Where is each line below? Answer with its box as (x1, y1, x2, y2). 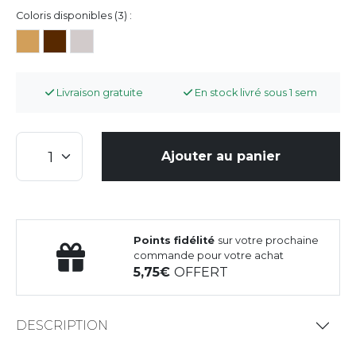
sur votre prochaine (218, 234, 319, 246)
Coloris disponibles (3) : (16, 9, 132, 21)
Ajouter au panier (161, 148, 281, 164)
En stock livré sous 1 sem (192, 86, 317, 99)
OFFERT (174, 264, 229, 280)
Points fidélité (133, 234, 219, 246)
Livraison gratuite (54, 86, 144, 99)
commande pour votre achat (133, 249, 284, 261)
